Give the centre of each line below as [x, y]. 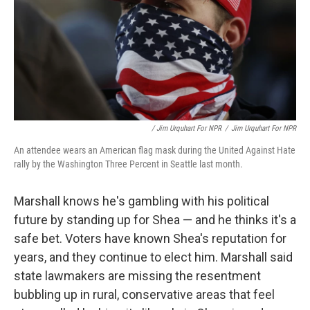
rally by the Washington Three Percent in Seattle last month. [128, 164]
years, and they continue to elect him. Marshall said [153, 257]
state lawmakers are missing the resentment [137, 276]
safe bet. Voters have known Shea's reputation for [150, 239]
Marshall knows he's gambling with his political [142, 201]
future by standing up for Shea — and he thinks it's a [155, 220]
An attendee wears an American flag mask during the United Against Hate [155, 151]
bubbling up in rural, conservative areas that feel [144, 295]
